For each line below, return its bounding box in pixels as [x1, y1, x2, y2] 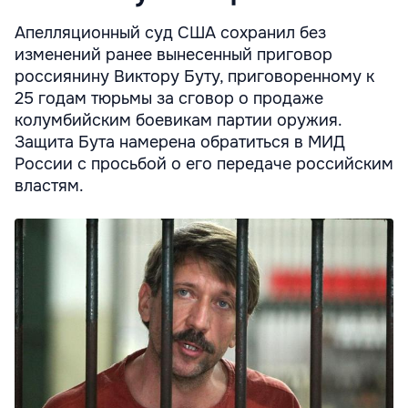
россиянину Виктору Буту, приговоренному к [15, 66, 374, 87]
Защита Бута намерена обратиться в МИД [15, 132, 345, 153]
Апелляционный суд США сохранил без [15, 23, 326, 44]
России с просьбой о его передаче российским [15, 154, 393, 175]
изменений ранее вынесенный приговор [15, 45, 332, 66]
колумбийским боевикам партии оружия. [15, 110, 342, 131]
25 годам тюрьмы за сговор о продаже [15, 88, 323, 109]
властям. [15, 176, 84, 197]
